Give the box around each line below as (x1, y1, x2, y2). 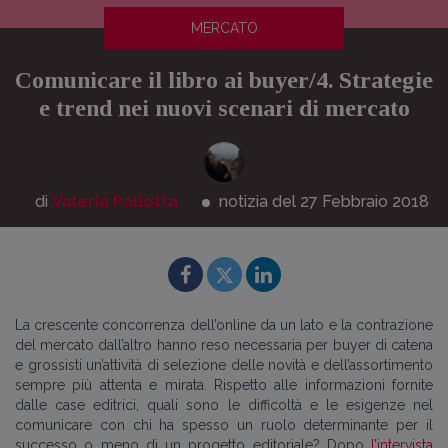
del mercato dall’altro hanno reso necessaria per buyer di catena (15, 337, 433, 353)
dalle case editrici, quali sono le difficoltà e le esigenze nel (15, 397, 433, 413)
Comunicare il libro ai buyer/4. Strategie (15, 67, 433, 93)
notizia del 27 (214, 192, 322, 211)
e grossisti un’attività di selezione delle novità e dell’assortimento (15, 357, 433, 373)
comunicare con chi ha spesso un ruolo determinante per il (15, 417, 433, 433)
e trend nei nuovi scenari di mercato (38, 95, 410, 121)
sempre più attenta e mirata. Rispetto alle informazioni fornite (15, 377, 433, 393)
